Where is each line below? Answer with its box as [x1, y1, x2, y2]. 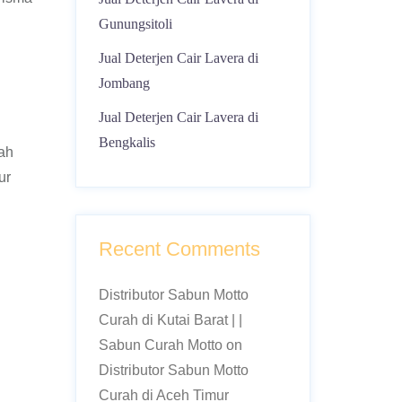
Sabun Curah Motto [98, 337, 223, 353]
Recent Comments [98, 238, 260, 260]
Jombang [98, 75, 150, 91]
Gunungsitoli [98, 16, 172, 31]
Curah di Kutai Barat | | [98, 312, 242, 328]
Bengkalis [98, 135, 155, 150]
